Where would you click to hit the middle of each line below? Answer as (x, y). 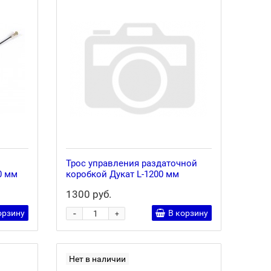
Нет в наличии (98, 259)
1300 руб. (89, 194)
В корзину (188, 213)
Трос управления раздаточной (132, 163)
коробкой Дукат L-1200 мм (123, 174)
